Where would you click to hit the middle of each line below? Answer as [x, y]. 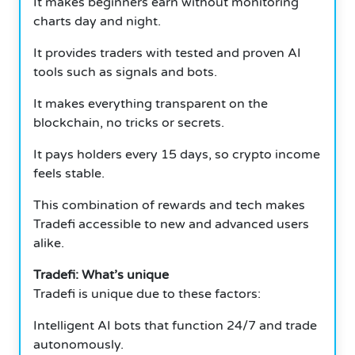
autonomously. [78, 344]
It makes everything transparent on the [151, 103]
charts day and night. [97, 21]
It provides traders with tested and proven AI [167, 53]
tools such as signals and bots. [125, 72]
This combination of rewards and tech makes [169, 205]
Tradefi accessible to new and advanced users [171, 224]
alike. [49, 243]
